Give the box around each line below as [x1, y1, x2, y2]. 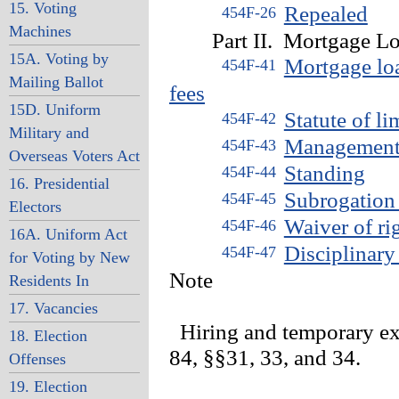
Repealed [283, 2, 368, 26]
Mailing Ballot [8, 73, 103, 91]
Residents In [8, 272, 89, 289]
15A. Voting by [8, 50, 109, 68]
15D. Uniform [8, 101, 101, 118]
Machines [8, 22, 71, 40]
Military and [8, 124, 89, 142]
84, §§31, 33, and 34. [169, 346, 361, 370]
